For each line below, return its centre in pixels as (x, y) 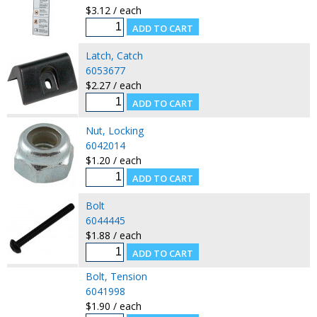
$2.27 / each (113, 85)
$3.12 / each (113, 10)
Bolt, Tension (116, 276)
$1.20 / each (113, 160)
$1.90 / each (113, 306)
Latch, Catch (114, 55)
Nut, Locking (114, 130)
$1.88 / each (113, 235)
